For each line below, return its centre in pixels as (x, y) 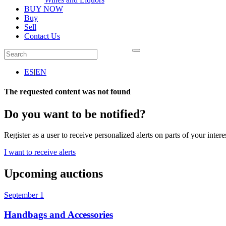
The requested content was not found (67, 92)
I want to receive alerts (40, 152)
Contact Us (42, 36)
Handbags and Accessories (59, 214)
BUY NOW (44, 9)
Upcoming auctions (53, 174)
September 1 (24, 195)
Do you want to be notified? (75, 114)
